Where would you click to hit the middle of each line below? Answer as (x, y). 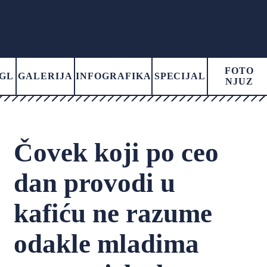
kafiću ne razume (113, 213)
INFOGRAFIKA (113, 76)
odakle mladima (107, 244)
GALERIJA (45, 76)
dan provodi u (95, 183)
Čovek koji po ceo (117, 153)
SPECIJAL (180, 76)
